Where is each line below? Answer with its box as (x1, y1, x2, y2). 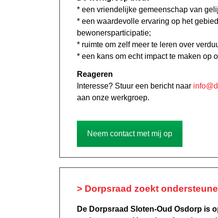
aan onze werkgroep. (77, 93, 149, 102)
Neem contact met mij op (87, 129, 172, 138)
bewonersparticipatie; (77, 28, 151, 37)
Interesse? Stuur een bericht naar (77, 81, 193, 90)
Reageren (77, 70, 113, 78)
